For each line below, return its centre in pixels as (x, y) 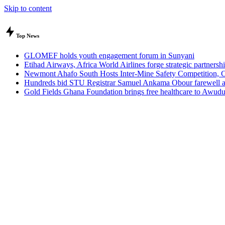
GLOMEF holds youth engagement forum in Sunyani (109, 55)
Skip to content (28, 8)
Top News (28, 35)
